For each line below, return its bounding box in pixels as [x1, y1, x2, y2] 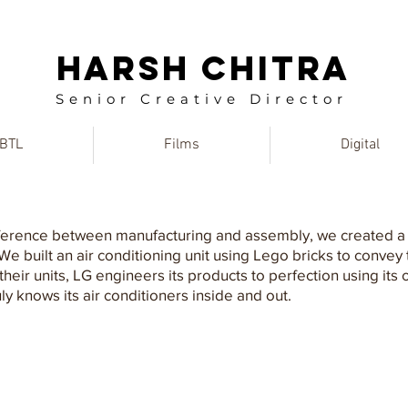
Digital [340, 136, 380, 154]
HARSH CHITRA [56, 47, 352, 89]
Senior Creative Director [55, 90, 348, 107]
